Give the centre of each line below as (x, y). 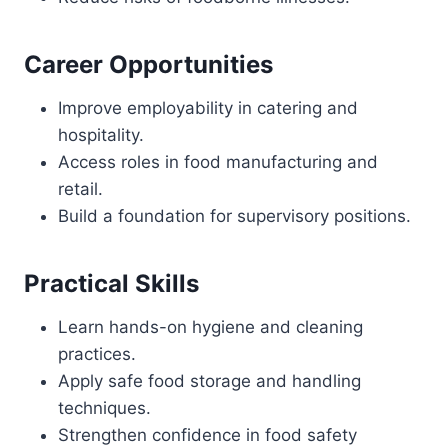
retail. (80, 189)
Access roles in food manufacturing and (218, 162)
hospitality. (101, 135)
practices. (97, 354)
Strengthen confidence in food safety (207, 435)
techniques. (104, 408)
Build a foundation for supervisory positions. (234, 216)
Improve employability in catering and (208, 108)
